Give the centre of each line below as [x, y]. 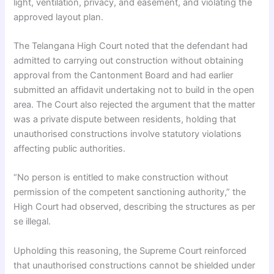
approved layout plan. [59, 17]
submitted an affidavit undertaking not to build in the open [134, 90]
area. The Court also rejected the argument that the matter [135, 104]
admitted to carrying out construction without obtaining [129, 60]
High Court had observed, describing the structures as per [135, 207]
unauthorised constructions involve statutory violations [128, 134]
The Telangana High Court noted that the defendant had [131, 46]
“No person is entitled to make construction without [121, 178]
